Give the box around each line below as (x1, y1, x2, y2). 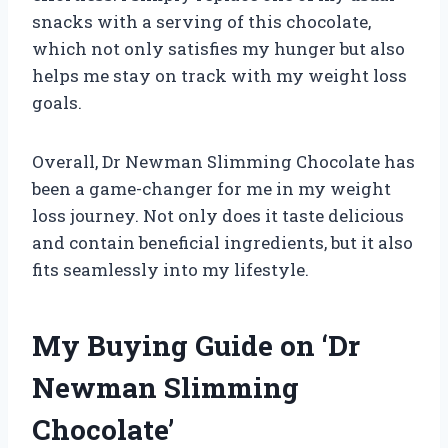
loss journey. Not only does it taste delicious (32, 203, 404, 227)
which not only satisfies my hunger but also (32, 36, 405, 60)
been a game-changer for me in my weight (32, 176, 391, 200)
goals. (32, 90, 82, 114)
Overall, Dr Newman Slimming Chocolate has (32, 149, 415, 173)
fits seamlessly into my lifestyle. (32, 257, 309, 281)
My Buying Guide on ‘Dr (32, 326, 360, 364)
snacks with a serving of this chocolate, (32, 9, 371, 33)
